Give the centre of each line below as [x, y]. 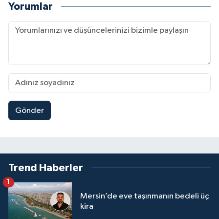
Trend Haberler [46, 168]
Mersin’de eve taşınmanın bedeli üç [145, 197]
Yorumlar [31, 6]
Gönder [29, 110]
